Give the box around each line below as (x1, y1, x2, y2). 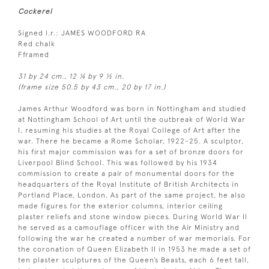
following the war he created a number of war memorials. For (18, 234, 251, 243)
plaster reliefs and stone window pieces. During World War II (18, 212, 247, 221)
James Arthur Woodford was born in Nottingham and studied (18, 104, 246, 113)
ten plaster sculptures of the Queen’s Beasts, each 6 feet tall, (18, 255, 249, 264)
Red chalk (18, 39, 55, 48)
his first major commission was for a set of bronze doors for (18, 147, 244, 156)
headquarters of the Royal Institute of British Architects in (18, 180, 239, 189)
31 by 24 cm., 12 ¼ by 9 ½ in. (18, 71, 124, 80)
